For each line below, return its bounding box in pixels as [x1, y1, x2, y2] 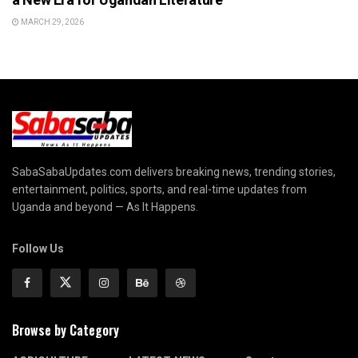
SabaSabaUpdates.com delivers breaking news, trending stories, [12, 165, 336, 179]
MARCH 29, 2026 [19, 17, 84, 26]
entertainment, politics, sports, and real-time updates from [12, 183, 307, 197]
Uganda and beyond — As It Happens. [12, 201, 198, 214]
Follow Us [12, 242, 64, 256]
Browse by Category [12, 320, 119, 340]
